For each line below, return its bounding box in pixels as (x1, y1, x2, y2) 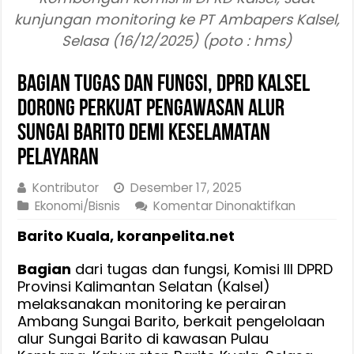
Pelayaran (17, 145, 100, 171)
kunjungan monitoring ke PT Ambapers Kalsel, (13, 9, 340, 29)
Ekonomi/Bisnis (35, 197, 121, 214)
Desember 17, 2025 (130, 179, 243, 196)
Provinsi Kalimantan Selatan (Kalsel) (17, 276, 271, 296)
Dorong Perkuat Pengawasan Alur (17, 96, 285, 122)
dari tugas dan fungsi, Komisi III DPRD (71, 258, 333, 279)
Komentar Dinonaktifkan (153, 197, 296, 214)
